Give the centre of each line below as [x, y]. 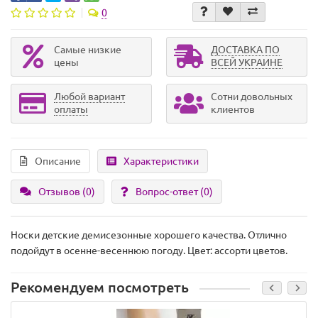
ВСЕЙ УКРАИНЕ [247, 63]
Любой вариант [89, 97]
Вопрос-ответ [168, 192]
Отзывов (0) [67, 192]
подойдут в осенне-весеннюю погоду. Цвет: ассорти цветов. [149, 251]
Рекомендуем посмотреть [100, 288]
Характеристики [161, 161]
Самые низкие [88, 50]
